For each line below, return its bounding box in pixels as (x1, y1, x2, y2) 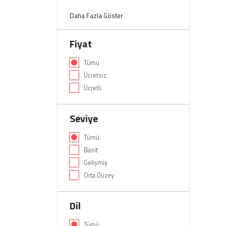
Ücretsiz (84, 71, 106, 80)
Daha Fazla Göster (70, 11, 123, 21)
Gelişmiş (84, 158, 107, 167)
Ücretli (84, 83, 101, 93)
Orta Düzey (84, 171, 114, 180)
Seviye (70, 110, 98, 126)
